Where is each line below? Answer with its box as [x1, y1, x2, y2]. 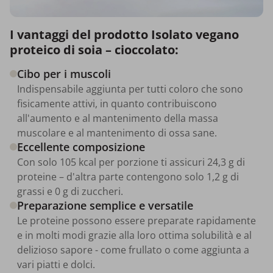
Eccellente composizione [17, 139, 145, 154]
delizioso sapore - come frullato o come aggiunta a [17, 243, 249, 257]
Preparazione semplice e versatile [17, 197, 193, 213]
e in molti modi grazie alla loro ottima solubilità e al [17, 228, 252, 242]
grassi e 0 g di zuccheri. [17, 184, 123, 198]
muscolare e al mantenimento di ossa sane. [17, 126, 217, 140]
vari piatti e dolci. [17, 257, 95, 271]
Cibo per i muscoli [17, 66, 111, 81]
